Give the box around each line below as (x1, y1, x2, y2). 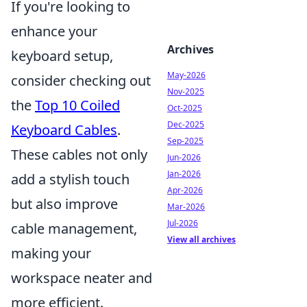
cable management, (11, 219, 137, 238)
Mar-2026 (167, 201, 205, 212)
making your (11, 243, 91, 262)
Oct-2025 (167, 102, 202, 114)
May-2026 (167, 69, 206, 81)
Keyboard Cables (11, 120, 117, 139)
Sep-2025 (167, 135, 204, 147)
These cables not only (11, 145, 147, 164)
